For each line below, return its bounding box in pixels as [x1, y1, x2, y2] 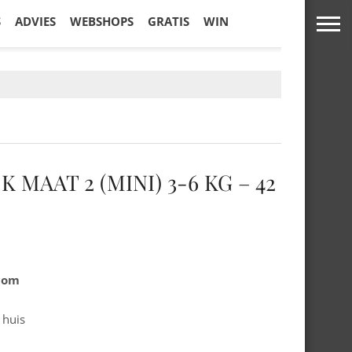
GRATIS [148, 13, 189, 29]
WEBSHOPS [70, 13, 134, 29]
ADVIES [15, 13, 56, 29]
